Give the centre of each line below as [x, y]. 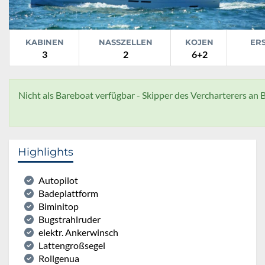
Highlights [46, 152]
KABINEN [45, 42]
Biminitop [59, 206]
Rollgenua [59, 258]
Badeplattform [68, 193]
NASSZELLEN [125, 42]
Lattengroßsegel [72, 245]
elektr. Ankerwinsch [78, 232]
